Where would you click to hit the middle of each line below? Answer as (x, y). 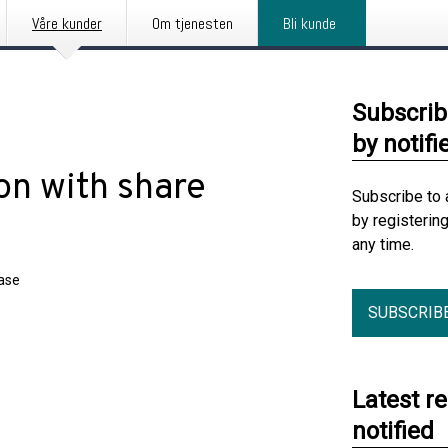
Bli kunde (309, 23)
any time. (383, 244)
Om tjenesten (192, 23)
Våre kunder (67, 23)
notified (393, 431)
